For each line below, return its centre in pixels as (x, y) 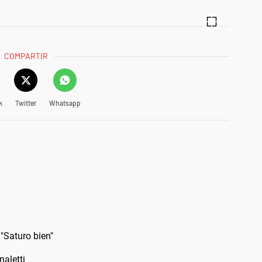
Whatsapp (65, 103)
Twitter (25, 103)
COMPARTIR (26, 56)
